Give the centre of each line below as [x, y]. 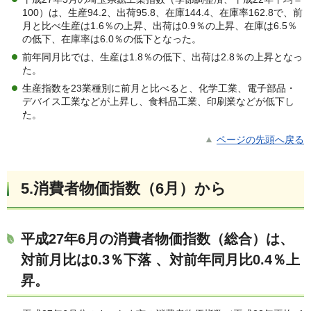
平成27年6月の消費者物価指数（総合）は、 [157, 239]
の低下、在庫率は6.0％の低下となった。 [112, 39]
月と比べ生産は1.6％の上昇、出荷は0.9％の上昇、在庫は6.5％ [160, 26]
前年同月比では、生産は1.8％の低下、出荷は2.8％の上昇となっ [162, 57]
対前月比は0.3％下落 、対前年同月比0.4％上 [160, 260]
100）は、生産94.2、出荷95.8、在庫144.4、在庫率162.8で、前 [162, 13]
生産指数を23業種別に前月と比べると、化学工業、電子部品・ [159, 89]
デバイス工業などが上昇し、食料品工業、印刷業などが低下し [158, 102]
